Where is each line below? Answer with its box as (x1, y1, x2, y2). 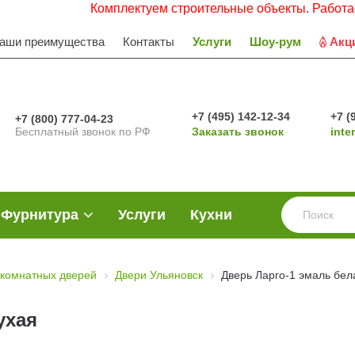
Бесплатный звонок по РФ (15, 125, 151, 138)
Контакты (123, 34, 174, 48)
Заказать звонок (191, 125, 284, 138)
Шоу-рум (250, 34, 301, 48)
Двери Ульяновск (115, 269, 203, 282)
